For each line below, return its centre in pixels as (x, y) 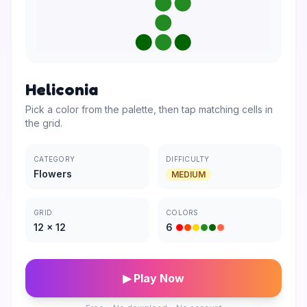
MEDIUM (188, 174)
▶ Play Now (153, 278)
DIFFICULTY (188, 159)
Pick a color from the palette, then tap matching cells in (149, 109)
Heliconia (62, 89)
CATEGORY (54, 159)
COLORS (182, 212)
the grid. (44, 123)
